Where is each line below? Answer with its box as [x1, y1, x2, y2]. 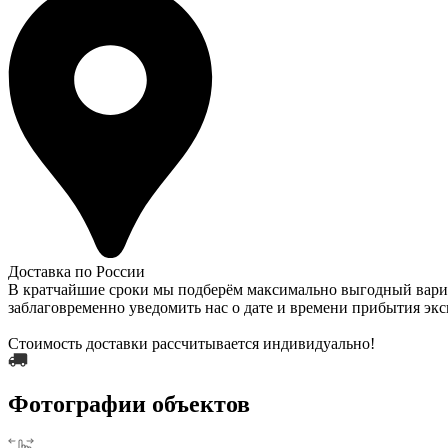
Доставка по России [8, 262, 145, 280]
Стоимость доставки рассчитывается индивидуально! [8, 334, 375, 352]
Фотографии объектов [8, 390, 250, 417]
